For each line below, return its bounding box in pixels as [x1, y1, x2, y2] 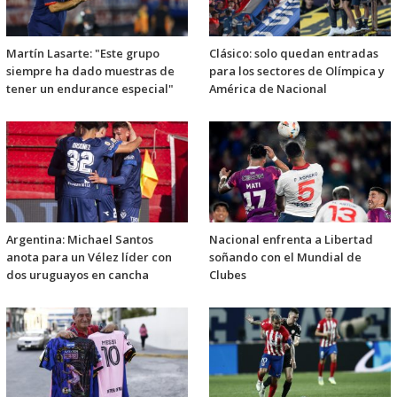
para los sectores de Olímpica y [209, 63, 385, 80]
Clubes [209, 267, 246, 284]
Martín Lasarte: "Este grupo [6, 45, 160, 62]
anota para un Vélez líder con [6, 249, 172, 266]
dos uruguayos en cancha [6, 267, 149, 284]
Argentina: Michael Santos [6, 231, 153, 248]
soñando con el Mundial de [209, 249, 362, 266]
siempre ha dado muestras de [6, 63, 175, 80]
